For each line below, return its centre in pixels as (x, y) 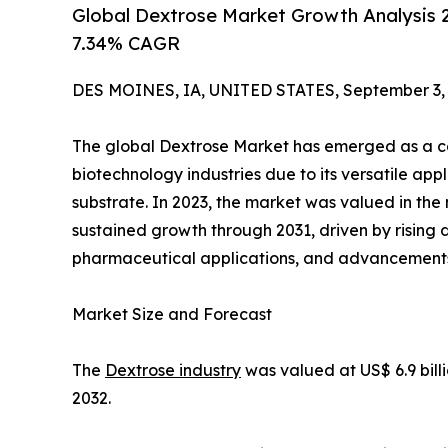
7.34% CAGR (126, 43)
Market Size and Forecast (172, 314)
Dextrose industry (173, 370)
